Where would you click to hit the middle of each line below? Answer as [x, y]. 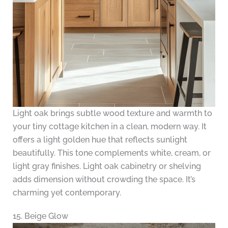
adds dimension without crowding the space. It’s [104, 180]
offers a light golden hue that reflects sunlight [100, 140]
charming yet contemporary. [67, 193]
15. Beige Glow [40, 216]
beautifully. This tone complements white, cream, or [111, 153]
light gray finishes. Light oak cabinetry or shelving [107, 166]
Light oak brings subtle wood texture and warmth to [112, 113]
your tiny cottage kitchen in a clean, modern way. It [109, 127]
